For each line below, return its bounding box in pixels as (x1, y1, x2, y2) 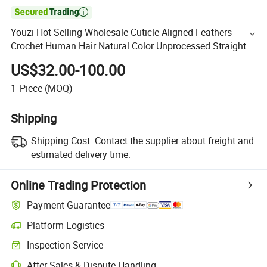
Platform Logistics (27, 218, 105, 232)
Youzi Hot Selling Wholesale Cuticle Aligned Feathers (11, 26, 232, 39)
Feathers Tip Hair (11, 53, 83, 67)
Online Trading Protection (11, 176, 147, 193)
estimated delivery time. (30, 147, 131, 161)
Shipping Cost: (30, 133, 92, 147)
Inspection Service (27, 238, 104, 252)
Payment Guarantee (27, 198, 111, 212)
